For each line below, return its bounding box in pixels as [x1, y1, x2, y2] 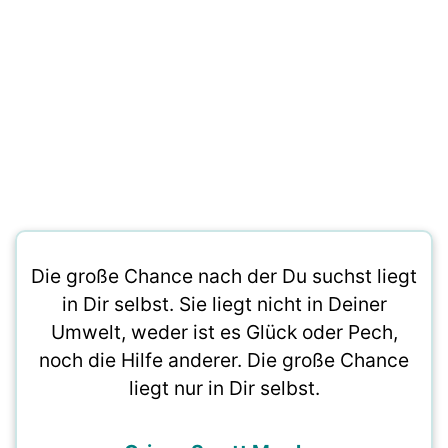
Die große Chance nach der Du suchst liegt [31, 264, 417, 288]
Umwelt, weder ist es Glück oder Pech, [50, 320, 398, 344]
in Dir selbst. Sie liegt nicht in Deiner [61, 292, 387, 316]
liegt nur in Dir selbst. [128, 376, 320, 400]
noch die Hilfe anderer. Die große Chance [39, 348, 409, 372]
